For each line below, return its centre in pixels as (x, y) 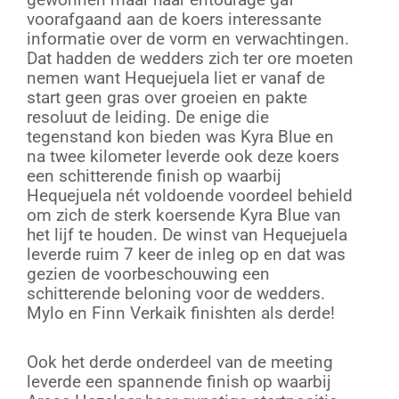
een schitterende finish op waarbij (154, 175)
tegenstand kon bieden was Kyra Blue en (180, 136)
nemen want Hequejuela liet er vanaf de (176, 77)
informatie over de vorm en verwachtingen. (188, 38)
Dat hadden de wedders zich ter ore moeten (190, 58)
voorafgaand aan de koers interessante (174, 19)
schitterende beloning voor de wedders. (176, 293)
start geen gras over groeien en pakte (167, 97)
